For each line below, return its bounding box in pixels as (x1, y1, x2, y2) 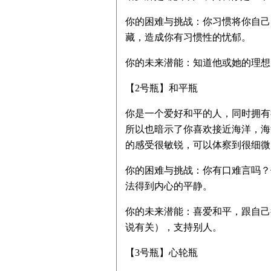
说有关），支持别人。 (125, 222, 222, 232)
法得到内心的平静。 (125, 181, 212, 191)
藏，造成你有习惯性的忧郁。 (125, 32, 251, 42)
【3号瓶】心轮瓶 (125, 247, 198, 258)
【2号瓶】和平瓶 (125, 83, 198, 93)
